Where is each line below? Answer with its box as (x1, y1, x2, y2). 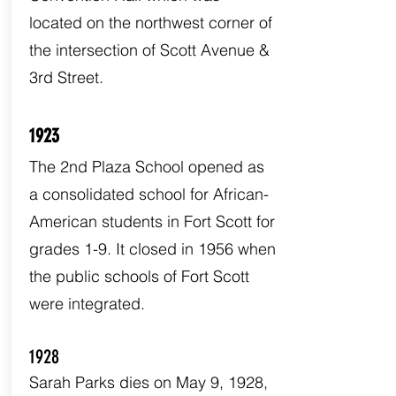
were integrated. (28, 293, 145, 314)
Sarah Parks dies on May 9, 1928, (28, 372, 268, 392)
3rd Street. (28, 67, 103, 88)
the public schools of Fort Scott (28, 266, 249, 286)
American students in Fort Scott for (28, 211, 275, 232)
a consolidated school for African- (28, 184, 269, 204)
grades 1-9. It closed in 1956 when (28, 239, 276, 259)
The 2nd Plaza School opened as (28, 156, 264, 177)
